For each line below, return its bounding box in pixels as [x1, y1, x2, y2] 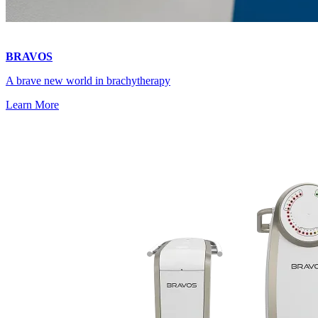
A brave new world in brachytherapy [6, 74, 170, 87]
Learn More [6, 98, 59, 111]
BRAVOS [6, 50, 53, 62]
